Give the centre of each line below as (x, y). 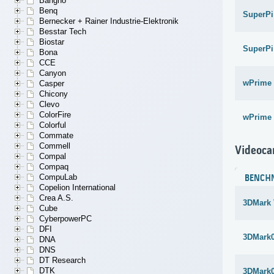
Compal (53, 157)
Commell (55, 146)
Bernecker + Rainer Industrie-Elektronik (109, 21)
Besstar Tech (63, 32)
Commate (56, 136)
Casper (52, 84)
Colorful (53, 125)
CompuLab (58, 177)
